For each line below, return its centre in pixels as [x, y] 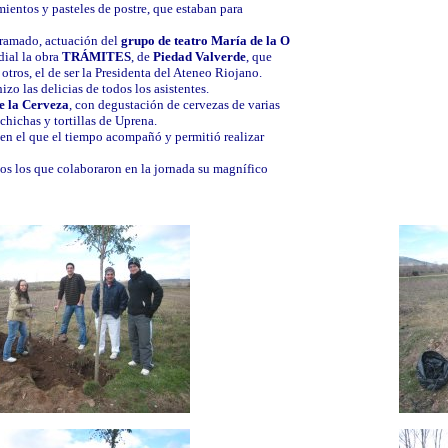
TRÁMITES [96, 57]
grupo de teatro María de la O [205, 41]
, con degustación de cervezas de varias [174, 105]
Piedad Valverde [199, 57]
